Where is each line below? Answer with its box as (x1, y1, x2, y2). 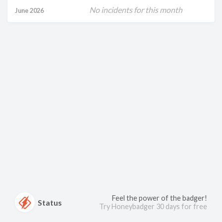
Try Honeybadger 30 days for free (99, 202, 207, 211)
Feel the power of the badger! (112, 194, 207, 202)
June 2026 (15, 6, 44, 14)
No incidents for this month (89, 4, 182, 14)
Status (38, 197, 62, 207)
